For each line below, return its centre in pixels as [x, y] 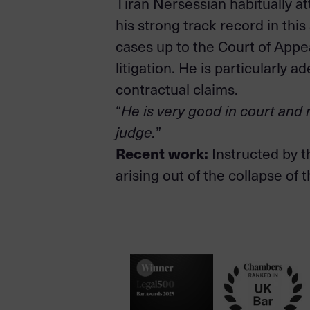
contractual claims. [177, 89]
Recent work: [162, 153]
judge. [136, 132]
